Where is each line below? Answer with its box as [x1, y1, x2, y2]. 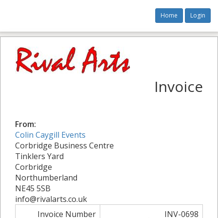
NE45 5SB [15, 183, 51, 194]
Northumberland [15, 172, 77, 183]
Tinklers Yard [15, 151, 64, 162]
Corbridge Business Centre [15, 140, 114, 151]
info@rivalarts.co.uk [15, 194, 87, 204]
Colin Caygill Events [15, 129, 86, 140]
